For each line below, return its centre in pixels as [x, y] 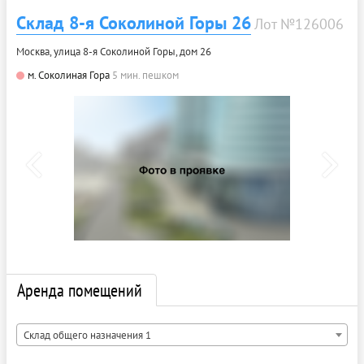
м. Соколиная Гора [69, 75]
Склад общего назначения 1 [87, 335]
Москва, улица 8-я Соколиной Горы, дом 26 [114, 51]
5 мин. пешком [145, 75]
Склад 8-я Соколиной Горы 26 [134, 22]
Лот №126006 [299, 24]
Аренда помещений [80, 290]
